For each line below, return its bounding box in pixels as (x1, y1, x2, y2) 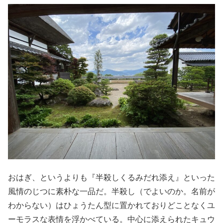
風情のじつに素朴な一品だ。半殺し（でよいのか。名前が (8, 185, 215, 197)
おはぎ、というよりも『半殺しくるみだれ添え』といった (8, 171, 215, 183)
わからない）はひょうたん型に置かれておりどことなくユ (8, 199, 215, 211)
